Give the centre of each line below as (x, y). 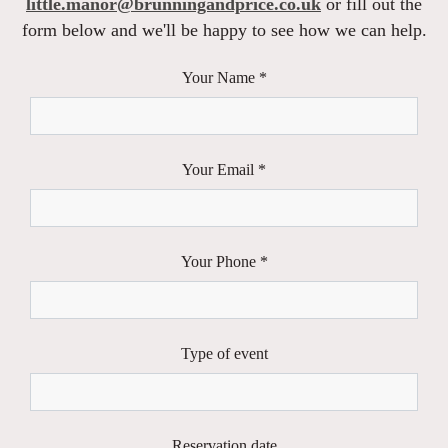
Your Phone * (224, 262)
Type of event (224, 354)
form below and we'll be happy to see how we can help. (224, 30)
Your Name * (224, 78)
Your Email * (224, 170)
